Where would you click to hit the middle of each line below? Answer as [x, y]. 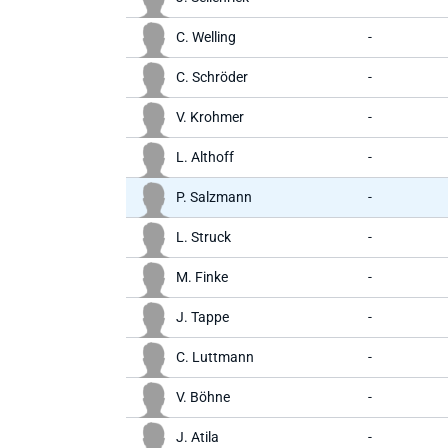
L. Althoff [205, 157]
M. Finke [202, 277]
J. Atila [197, 437]
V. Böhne [203, 397]
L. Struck [203, 237]
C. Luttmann [215, 357]
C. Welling [206, 37]
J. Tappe [202, 317]
